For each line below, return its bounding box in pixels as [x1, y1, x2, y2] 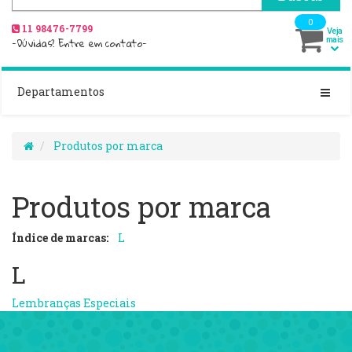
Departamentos [17, 84, 104, 100]
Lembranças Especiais [12, 295, 136, 311]
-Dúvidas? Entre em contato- [12, 34, 147, 53]
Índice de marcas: [12, 230, 108, 246]
